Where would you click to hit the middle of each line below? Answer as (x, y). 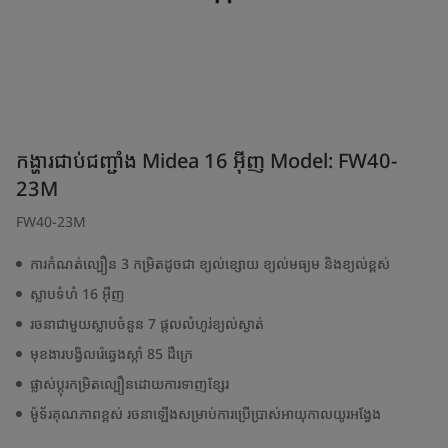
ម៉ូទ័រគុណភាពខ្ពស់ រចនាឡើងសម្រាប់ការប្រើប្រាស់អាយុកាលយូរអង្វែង (205, 414)
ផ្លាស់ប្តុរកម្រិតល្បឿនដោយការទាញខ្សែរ (129, 384)
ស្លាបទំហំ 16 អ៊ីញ (77, 294)
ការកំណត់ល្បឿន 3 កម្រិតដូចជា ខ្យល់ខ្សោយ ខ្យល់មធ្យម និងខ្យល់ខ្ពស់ (210, 264)
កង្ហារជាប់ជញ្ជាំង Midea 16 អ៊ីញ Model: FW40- (206, 161)
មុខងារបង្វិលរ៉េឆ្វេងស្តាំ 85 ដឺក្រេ (111, 354)
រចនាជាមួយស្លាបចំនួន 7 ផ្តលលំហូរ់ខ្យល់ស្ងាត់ (147, 324)
